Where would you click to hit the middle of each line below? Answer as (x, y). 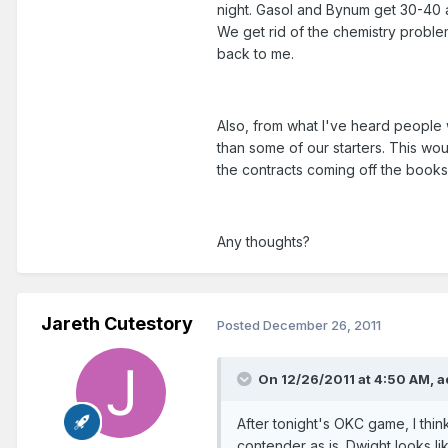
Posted (240, 324)
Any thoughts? (263, 242)
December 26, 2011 (322, 324)
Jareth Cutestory (117, 324)
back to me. (255, 54)
